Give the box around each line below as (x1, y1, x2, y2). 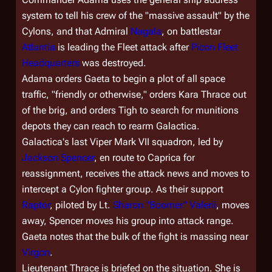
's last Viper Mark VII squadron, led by (63, 136, 223, 148)
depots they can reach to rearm (22, 120, 156, 132)
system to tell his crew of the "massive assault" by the (22, 10, 250, 21)
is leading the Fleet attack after (55, 41, 191, 53)
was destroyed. (80, 57, 146, 69)
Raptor (22, 199, 50, 211)
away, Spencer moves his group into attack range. (22, 215, 234, 226)
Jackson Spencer (22, 152, 94, 163)
